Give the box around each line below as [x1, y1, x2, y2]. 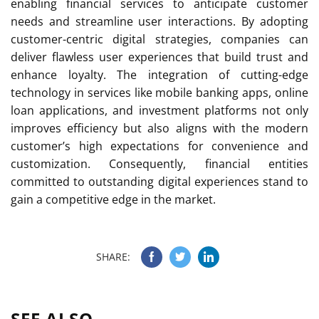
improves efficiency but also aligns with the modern [11, 120, 308, 136]
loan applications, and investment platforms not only [11, 102, 308, 118]
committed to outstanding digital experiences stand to [11, 173, 308, 189]
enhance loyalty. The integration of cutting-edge [11, 66, 308, 83]
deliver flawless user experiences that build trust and [11, 48, 308, 65]
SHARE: [96, 249, 130, 263]
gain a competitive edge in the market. [11, 191, 216, 207]
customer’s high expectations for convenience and [11, 137, 308, 154]
